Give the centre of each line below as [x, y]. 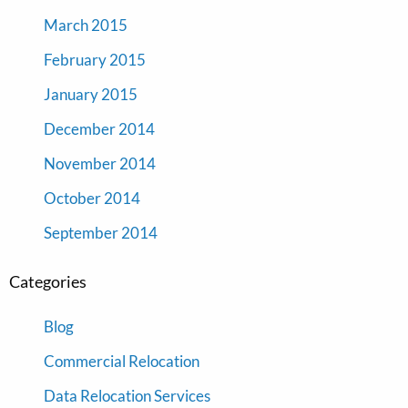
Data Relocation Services [127, 396]
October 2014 [92, 199]
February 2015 [95, 60]
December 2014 [99, 129]
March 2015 [86, 25]
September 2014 [101, 233]
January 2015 [91, 95]
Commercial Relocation [122, 362]
